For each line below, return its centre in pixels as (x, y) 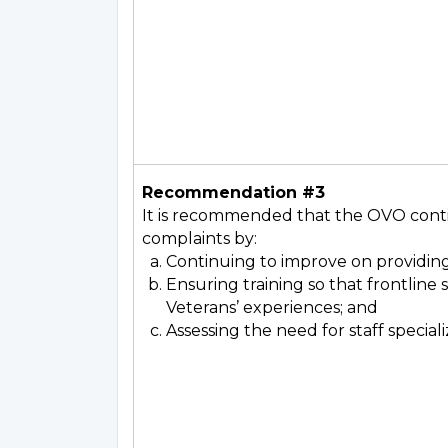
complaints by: (199, 238)
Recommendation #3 (233, 192)
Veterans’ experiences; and (272, 307)
